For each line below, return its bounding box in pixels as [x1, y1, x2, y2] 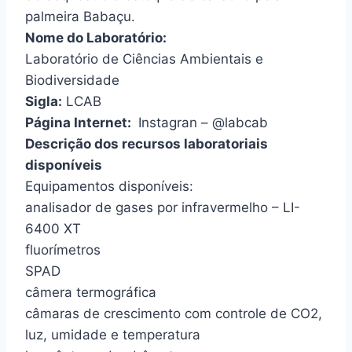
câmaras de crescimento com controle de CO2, [25, 305, 322, 321]
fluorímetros [25, 241, 101, 258]
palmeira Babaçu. [25, 8, 135, 24]
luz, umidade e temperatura [25, 326, 200, 343]
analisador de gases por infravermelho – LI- [25, 199, 300, 215]
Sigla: [25, 93, 62, 109]
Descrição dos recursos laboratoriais [25, 135, 268, 152]
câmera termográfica [25, 284, 156, 300]
